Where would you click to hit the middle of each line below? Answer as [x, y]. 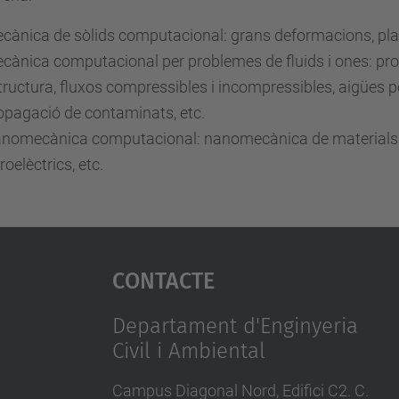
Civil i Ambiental [188, 351]
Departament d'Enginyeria [235, 326]
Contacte [163, 278]
